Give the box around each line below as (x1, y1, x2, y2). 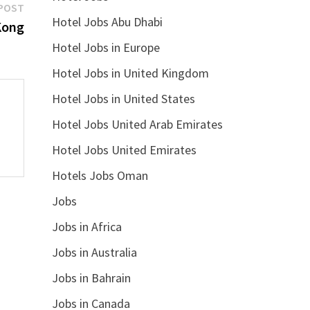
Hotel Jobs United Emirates (51, 141, 197, 158)
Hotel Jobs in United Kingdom (51, 64, 209, 81)
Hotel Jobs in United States (51, 90, 195, 107)
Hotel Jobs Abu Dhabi (51, 13, 163, 30)
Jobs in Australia (51, 244, 137, 260)
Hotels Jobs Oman (51, 167, 148, 183)
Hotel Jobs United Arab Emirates (51, 116, 223, 132)
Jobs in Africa (51, 218, 122, 235)
